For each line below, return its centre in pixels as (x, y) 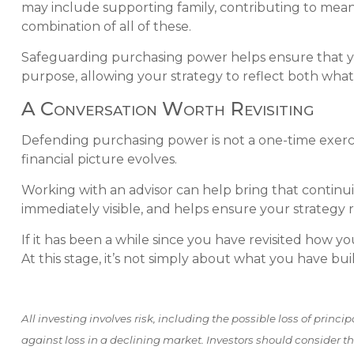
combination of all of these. (106, 27)
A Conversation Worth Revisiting (167, 109)
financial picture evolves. (99, 160)
